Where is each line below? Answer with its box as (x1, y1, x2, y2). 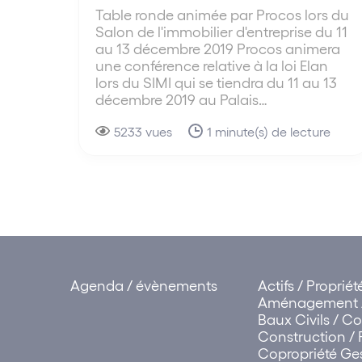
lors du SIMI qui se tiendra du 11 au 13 (95, 73, 337, 90)
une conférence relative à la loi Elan (95, 56, 328, 74)
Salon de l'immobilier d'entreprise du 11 (95, 22, 347, 40)
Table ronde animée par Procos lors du (95, 5, 349, 23)
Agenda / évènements (70, 276, 217, 293)
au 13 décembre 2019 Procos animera (95, 39, 340, 57)
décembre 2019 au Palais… (95, 90, 267, 107)
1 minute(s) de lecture (207, 123, 330, 139)
